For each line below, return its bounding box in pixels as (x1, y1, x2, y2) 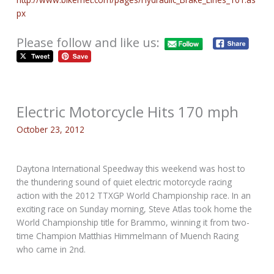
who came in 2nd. (17, 243, 86, 255)
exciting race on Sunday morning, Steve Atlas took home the (17, 202, 253, 215)
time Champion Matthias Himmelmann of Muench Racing (17, 229, 239, 242)
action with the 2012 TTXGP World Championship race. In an (17, 189, 251, 201)
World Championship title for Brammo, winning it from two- (17, 216, 250, 228)
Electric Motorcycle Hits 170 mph (17, 102, 239, 122)
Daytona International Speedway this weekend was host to (17, 162, 246, 174)
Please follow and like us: (17, 34, 160, 51)
